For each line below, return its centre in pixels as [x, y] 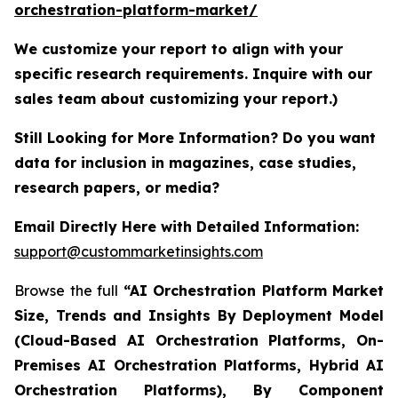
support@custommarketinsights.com [139, 251]
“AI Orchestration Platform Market [253, 290]
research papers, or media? [119, 187]
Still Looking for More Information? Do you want [195, 137]
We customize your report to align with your [179, 48]
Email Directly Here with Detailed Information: [187, 226]
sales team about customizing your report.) [176, 98]
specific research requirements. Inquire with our [193, 73]
